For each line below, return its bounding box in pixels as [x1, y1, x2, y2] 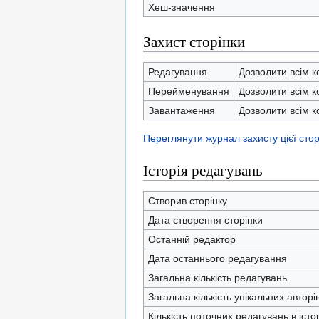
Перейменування [147, 85, 229, 97]
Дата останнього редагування [147, 253, 287, 264]
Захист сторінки [143, 31, 245, 51]
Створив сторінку [147, 195, 227, 206]
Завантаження [147, 105, 215, 116]
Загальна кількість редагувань [147, 272, 287, 283]
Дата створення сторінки [147, 214, 263, 226]
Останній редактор [147, 234, 236, 245]
